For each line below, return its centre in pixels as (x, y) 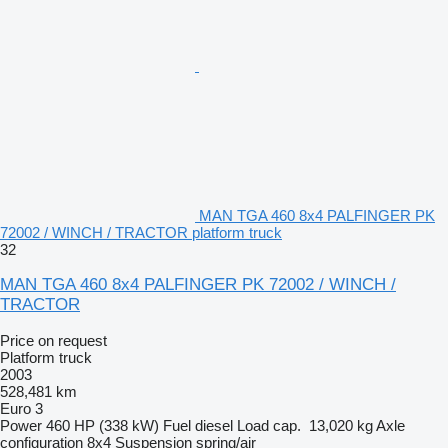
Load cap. (269, 425)
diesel (214, 425)
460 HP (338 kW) (102, 425)
